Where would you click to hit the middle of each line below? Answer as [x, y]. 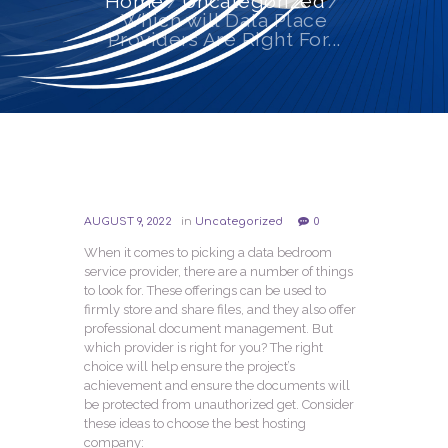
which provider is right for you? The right [203, 348]
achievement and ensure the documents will [217, 386]
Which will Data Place [224, 20]
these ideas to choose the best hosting [195, 424]
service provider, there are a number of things [218, 272]
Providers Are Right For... [224, 39]
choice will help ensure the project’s [189, 367]
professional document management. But [208, 329]
